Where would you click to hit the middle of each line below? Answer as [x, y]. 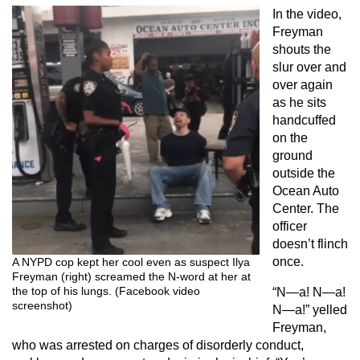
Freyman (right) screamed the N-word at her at [131, 277]
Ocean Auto [306, 191]
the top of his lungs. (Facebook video [106, 291]
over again [303, 85]
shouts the [302, 49]
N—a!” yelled [310, 310]
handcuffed [304, 120]
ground [292, 155]
